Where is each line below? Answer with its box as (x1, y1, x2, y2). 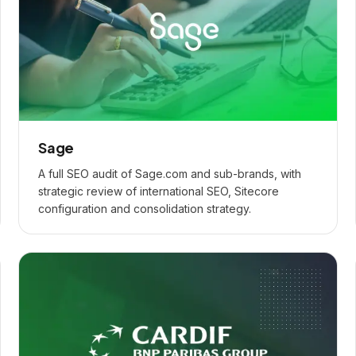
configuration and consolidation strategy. (38, 202, 251, 215)
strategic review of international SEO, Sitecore (38, 184, 279, 198)
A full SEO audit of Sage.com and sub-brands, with (38, 167, 301, 180)
